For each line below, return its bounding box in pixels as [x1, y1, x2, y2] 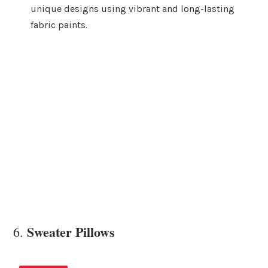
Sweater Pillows [27, 222, 115, 242]
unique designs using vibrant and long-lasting [31, 3, 234, 15]
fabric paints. [31, 19, 87, 31]
